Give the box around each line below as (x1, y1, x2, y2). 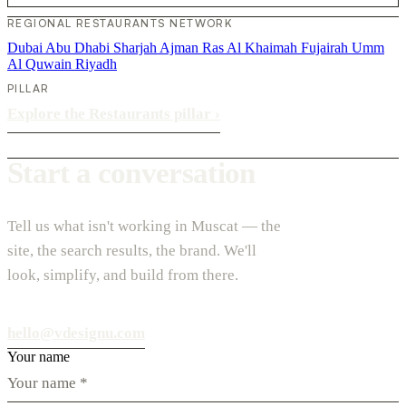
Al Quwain (7, 55, 75, 72)
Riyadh (75, 55, 117, 72)
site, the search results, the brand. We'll (7, 241, 256, 259)
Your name (7, 348, 70, 364)
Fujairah (301, 39, 352, 55)
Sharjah (113, 39, 159, 55)
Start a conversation (7, 156, 256, 190)
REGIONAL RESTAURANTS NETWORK (7, 15, 234, 30)
